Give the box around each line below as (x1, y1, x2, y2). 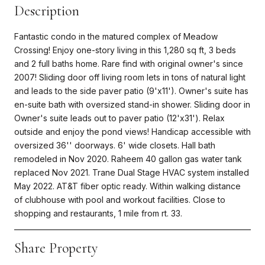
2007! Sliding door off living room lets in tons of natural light (14, 72, 245, 82)
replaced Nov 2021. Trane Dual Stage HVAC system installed (14, 167, 249, 177)
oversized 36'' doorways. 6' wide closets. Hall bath (14, 140, 215, 150)
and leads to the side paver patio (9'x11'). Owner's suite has (14, 85, 248, 96)
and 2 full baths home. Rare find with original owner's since (14, 58, 243, 69)
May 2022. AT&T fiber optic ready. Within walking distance (14, 180, 241, 191)
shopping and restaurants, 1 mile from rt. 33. (14, 208, 182, 218)
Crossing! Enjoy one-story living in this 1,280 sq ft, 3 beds (14, 44, 236, 55)
